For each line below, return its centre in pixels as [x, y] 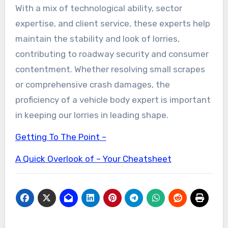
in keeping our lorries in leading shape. [92, 115]
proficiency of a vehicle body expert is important [113, 100]
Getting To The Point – [61, 137]
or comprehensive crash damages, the [92, 85]
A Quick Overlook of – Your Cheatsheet [93, 159]
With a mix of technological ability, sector [98, 8]
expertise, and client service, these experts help [112, 24]
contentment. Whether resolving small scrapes [110, 69]
